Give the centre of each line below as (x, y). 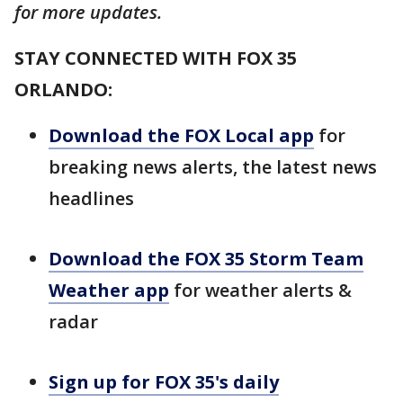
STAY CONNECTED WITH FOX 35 (156, 58)
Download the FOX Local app (181, 135)
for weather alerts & (260, 290)
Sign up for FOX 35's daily (164, 382)
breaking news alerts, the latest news (213, 167)
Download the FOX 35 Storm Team (206, 259)
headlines (91, 198)
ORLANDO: (63, 90)
